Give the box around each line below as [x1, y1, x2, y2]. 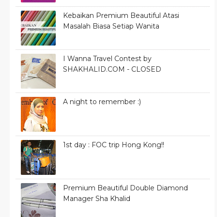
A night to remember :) [63, 97, 141, 106]
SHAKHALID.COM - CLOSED [63, 64, 161, 74]
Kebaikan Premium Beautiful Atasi [63, 11, 179, 20]
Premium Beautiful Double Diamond [63, 183, 188, 192]
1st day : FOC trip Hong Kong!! [63, 140, 164, 149]
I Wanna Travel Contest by [63, 54, 152, 63]
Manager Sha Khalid [63, 194, 130, 203]
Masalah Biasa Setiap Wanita [63, 21, 159, 31]
